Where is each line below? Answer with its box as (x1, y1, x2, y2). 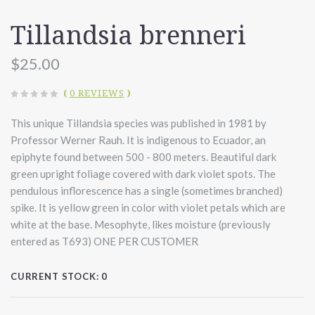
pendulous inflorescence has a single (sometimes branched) (11, 184, 283, 198)
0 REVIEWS (69, 88, 124, 99)
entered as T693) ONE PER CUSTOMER (11, 235, 198, 248)
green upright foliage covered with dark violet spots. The (11, 167, 276, 181)
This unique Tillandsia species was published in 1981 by (11, 117, 266, 130)
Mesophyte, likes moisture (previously (94, 218, 271, 231)
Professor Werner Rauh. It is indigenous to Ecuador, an (11, 134, 266, 147)
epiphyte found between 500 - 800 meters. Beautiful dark (11, 150, 276, 164)
